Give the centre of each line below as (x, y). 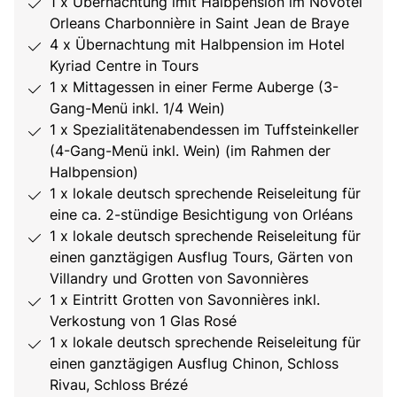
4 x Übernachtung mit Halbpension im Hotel (197, 45)
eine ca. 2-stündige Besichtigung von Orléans (201, 215)
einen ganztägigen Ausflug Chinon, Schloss (194, 364)
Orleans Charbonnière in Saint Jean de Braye (199, 23)
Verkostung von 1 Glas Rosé (143, 321)
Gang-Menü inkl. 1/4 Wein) (137, 109)
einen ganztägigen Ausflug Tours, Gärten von (201, 257)
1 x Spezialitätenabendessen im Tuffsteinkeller (204, 130)
